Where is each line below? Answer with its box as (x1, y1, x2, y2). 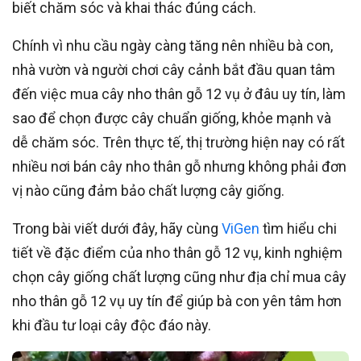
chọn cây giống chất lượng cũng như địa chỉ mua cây (12, 268, 346, 285)
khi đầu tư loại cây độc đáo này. (12, 317, 211, 334)
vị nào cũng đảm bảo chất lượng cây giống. (12, 182, 284, 199)
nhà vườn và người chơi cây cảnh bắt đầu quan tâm (12, 61, 335, 78)
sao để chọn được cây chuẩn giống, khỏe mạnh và (12, 110, 331, 127)
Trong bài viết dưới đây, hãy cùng (12, 220, 222, 237)
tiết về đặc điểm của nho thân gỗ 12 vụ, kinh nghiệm (12, 244, 342, 261)
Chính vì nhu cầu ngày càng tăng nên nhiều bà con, (12, 37, 333, 54)
